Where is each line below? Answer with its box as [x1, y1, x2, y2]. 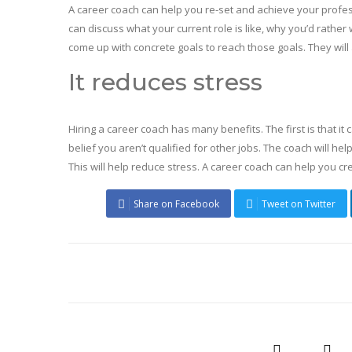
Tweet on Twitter [262, 197, 335, 211]
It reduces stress [68, 68, 262, 97]
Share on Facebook [134, 197, 219, 211]
